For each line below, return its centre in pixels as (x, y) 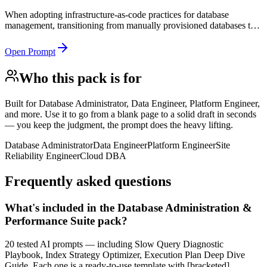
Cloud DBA (103, 156)
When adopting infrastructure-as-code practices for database (117, 14)
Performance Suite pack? (66, 221)
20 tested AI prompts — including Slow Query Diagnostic (114, 244)
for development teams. (49, 46)
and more (22, 114)
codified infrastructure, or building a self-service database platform (129, 36)
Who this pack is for (80, 78)
